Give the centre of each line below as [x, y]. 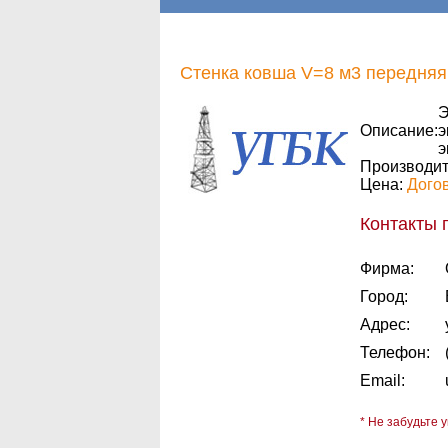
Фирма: [387, 268]
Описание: [399, 130]
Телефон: [395, 352]
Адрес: [385, 324]
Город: [384, 296]
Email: [382, 380]
